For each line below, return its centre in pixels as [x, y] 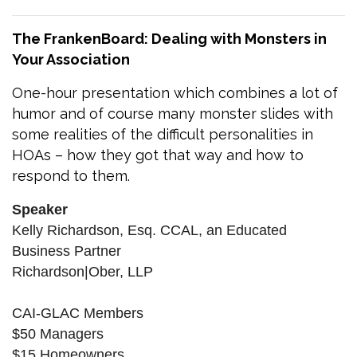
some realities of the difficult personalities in [163, 134]
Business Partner [67, 251]
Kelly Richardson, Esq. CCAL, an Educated [149, 230]
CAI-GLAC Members [78, 313]
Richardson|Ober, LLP [82, 271]
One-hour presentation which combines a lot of [175, 92]
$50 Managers [58, 333]
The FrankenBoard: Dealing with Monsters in [169, 38]
